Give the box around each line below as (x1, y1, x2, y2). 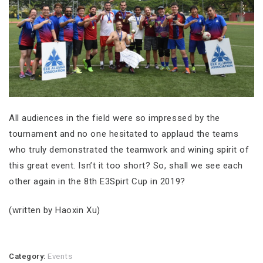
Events (48, 251, 73, 261)
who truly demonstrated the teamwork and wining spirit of (9, 144, 249, 155)
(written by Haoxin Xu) (9, 205, 100, 215)
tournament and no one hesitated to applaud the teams (9, 128, 239, 139)
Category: (9, 251, 48, 261)
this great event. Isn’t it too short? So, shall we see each (9, 160, 243, 171)
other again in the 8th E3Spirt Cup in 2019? (9, 176, 186, 187)
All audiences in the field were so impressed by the (9, 112, 220, 123)
